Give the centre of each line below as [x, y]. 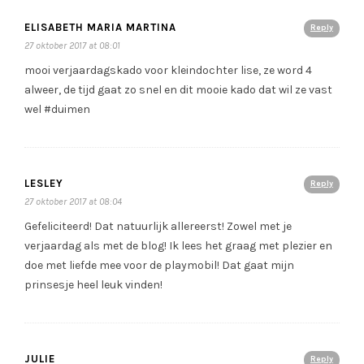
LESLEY [44, 184]
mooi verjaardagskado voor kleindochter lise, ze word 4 [168, 71]
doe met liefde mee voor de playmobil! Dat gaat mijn [159, 266]
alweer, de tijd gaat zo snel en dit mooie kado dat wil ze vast [178, 90]
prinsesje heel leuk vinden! [93, 285]
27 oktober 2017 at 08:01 [72, 46]
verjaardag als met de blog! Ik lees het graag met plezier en [178, 246]
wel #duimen [57, 110]
